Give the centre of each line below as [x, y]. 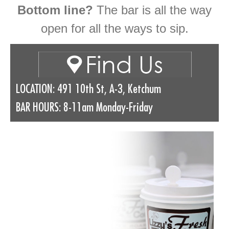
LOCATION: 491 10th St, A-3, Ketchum [88, 89]
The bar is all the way [152, 10]
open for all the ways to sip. [114, 28]
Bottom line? [55, 10]
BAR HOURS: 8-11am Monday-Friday [84, 107]
